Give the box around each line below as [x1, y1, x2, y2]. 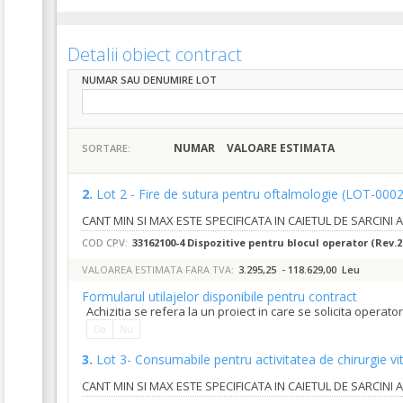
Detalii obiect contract [67, 42, 242, 67]
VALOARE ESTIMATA [227, 140, 335, 156]
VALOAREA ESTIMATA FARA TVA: [82, 263, 234, 276]
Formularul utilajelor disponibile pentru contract [82, 288, 357, 305]
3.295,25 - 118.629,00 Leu [238, 263, 360, 276]
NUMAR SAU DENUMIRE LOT [82, 73, 217, 86]
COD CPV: [82, 236, 128, 249]
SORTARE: [82, 141, 130, 155]
